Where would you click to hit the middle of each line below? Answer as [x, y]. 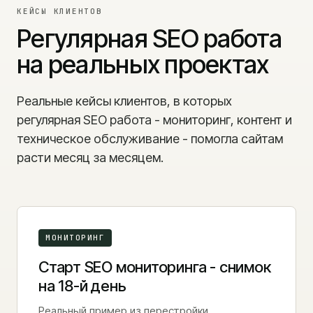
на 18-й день [82, 286]
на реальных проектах [143, 64]
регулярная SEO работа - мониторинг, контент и [154, 120]
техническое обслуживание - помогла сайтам [150, 139]
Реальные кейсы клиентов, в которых [124, 101]
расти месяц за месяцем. [90, 158]
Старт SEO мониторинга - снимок [155, 267]
